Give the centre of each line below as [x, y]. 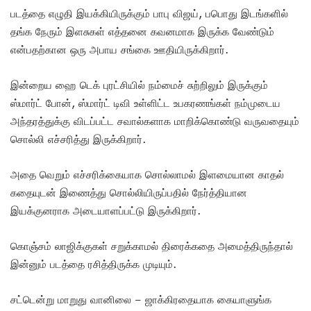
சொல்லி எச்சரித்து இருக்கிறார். [80, 138]
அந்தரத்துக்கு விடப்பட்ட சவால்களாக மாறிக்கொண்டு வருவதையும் [155, 120]
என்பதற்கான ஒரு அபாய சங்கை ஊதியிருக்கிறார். [119, 49]
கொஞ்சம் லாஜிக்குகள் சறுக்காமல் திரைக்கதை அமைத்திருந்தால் [152, 245]
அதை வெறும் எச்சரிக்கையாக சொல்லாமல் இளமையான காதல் [147, 174]
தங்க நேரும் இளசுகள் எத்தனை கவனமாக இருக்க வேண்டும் [142, 31]
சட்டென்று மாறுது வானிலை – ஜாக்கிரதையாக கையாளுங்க [141, 299]
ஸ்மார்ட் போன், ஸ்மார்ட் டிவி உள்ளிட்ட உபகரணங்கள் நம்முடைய [145, 102]
